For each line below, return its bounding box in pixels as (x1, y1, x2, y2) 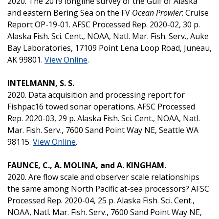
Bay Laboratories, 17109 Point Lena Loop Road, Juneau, (7, 42, 212, 53)
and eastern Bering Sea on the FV (7, 7, 132, 18)
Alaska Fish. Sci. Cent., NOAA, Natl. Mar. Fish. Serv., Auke (7, 30, 209, 42)
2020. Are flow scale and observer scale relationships (7, 171, 199, 182)
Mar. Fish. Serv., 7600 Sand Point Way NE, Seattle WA (7, 124, 198, 135)
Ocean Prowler (132, 7, 182, 18)
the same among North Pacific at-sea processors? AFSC (7, 183, 209, 194)
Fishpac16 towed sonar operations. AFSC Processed (7, 101, 195, 112)
